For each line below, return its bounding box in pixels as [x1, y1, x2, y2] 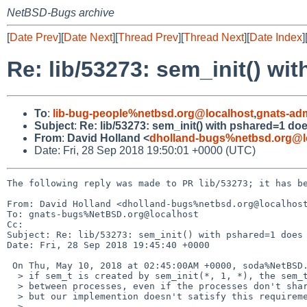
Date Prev [10, 32, 58, 43]
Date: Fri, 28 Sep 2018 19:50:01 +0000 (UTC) [34, 144, 256, 156]
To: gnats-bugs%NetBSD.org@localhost [7, 208, 199, 219]
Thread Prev [118, 32, 178, 43]
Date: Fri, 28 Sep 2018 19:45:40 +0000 [7, 239, 210, 250]
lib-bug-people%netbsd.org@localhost [53, 107, 254, 119]
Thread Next [184, 32, 244, 43]
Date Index [249, 32, 302, 43]
